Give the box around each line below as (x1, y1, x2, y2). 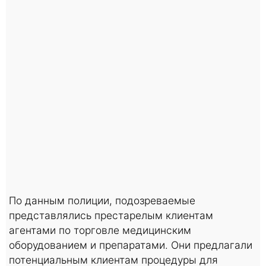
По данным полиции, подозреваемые (9, 194, 195, 207)
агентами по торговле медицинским (9, 223, 191, 236)
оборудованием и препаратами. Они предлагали (9, 238, 252, 251)
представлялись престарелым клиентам (9, 208, 213, 221)
